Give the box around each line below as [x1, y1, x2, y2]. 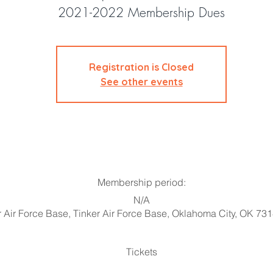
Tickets [126, 246, 157, 258]
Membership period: [97, 176, 186, 188]
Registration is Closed [89, 61, 194, 73]
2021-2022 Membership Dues [58, 4, 225, 21]
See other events [100, 76, 183, 88]
